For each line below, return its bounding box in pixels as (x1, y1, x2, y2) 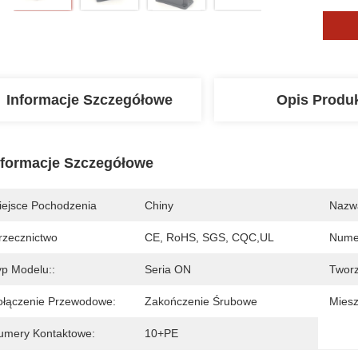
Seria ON (145, 263, 191, 276)
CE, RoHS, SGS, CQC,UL (145, 231, 274, 244)
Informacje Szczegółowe (6, 92, 173, 108)
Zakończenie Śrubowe (145, 295, 257, 308)
